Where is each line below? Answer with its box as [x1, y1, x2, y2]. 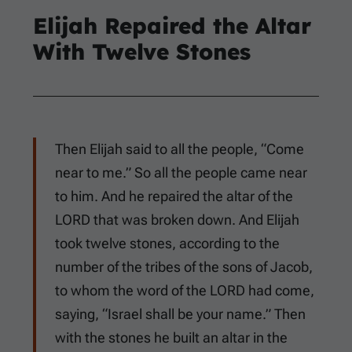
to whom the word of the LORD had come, [55, 282, 314, 299]
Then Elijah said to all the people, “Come [55, 141, 304, 158]
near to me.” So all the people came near [55, 164, 307, 181]
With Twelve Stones [33, 38, 251, 66]
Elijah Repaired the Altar [33, 12, 311, 40]
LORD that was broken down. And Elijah [55, 211, 299, 229]
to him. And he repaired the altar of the [55, 188, 293, 205]
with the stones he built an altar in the [55, 329, 288, 346]
